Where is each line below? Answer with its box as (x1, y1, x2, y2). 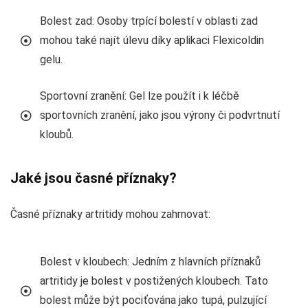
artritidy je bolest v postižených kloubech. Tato (40, 274, 268, 287)
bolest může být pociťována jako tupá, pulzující (40, 293, 267, 307)
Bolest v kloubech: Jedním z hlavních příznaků (40, 254, 261, 268)
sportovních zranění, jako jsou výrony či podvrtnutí (40, 108, 280, 122)
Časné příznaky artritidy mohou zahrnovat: (10, 207, 210, 221)
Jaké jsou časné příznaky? (10, 169, 177, 186)
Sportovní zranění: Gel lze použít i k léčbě (40, 89, 239, 102)
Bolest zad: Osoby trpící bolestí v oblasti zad (40, 14, 258, 27)
